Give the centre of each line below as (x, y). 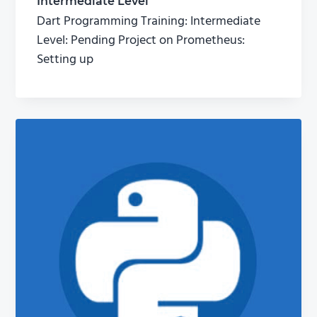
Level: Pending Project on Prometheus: (141, 41)
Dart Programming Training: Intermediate (149, 22)
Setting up (65, 60)
